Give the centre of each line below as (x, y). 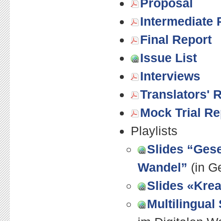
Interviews (170, 76)
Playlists (154, 130)
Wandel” (163, 167)
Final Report (176, 39)
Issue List (168, 57)
